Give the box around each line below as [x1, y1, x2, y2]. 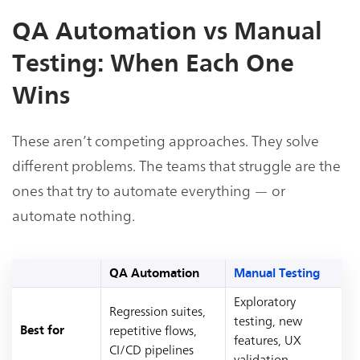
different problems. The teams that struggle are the [12, 155, 341, 176]
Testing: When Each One [12, 48, 294, 78]
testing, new [234, 312, 302, 329]
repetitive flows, [109, 321, 197, 339]
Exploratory [234, 292, 296, 310]
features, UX [234, 331, 301, 349]
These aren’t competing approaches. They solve [12, 130, 319, 151]
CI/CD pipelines [109, 341, 194, 358]
